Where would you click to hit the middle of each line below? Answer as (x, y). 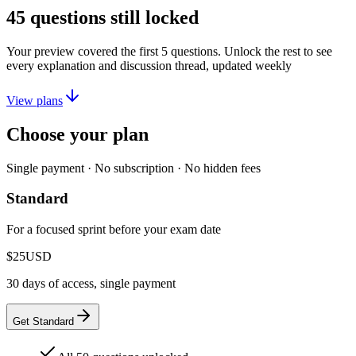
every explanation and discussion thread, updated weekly (149, 65)
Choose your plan (77, 134)
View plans (35, 100)
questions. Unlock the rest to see (250, 51)
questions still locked (112, 17)
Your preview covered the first (84, 51)
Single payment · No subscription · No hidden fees (133, 168)
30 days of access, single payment (91, 283)
